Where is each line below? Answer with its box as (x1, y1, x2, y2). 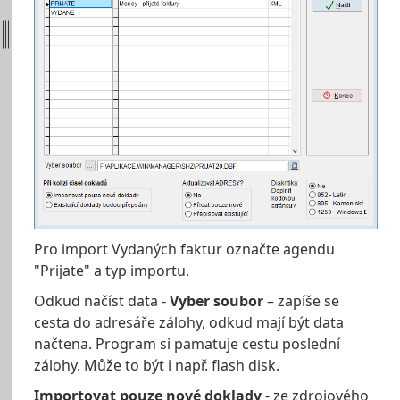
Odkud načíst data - (34, 291, 170, 312)
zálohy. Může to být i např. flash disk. (34, 355, 279, 376)
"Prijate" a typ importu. (34, 261, 189, 281)
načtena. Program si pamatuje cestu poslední (34, 334, 340, 354)
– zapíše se (263, 291, 339, 312)
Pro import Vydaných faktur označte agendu (34, 239, 335, 260)
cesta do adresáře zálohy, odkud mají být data (34, 312, 344, 333)
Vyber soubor (170, 291, 263, 312)
